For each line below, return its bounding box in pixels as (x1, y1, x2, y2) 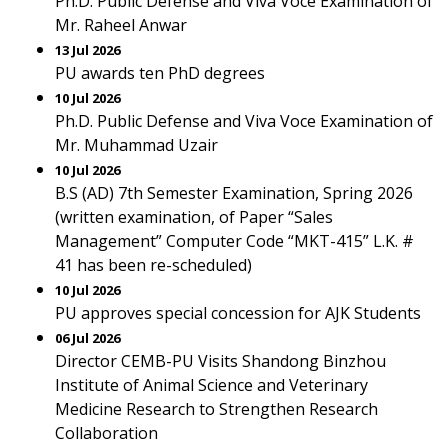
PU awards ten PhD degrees (55, 62, 265, 84)
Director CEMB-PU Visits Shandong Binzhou (55, 350, 386, 372)
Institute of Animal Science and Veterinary (55, 374, 368, 396)
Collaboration (55, 422, 158, 444)
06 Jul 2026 (55, 329, 120, 347)
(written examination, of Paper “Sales (55, 206, 333, 228)
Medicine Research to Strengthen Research (55, 398, 378, 420)
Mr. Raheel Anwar (55, 14, 187, 36)
